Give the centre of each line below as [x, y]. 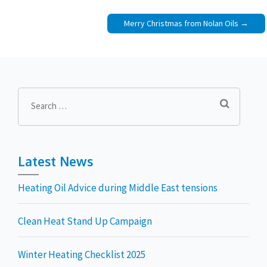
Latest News [55, 161]
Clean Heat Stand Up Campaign [85, 221]
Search [43, 105]
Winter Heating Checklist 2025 [82, 254]
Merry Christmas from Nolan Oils [181, 23]
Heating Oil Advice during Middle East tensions [118, 187]
